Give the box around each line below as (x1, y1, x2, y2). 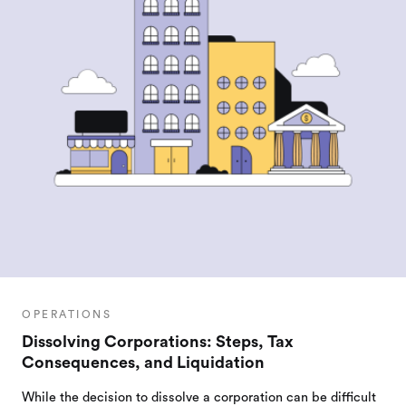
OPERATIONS (22, 309, 112, 321)
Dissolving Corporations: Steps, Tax (22, 333, 294, 351)
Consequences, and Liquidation (22, 354, 265, 372)
